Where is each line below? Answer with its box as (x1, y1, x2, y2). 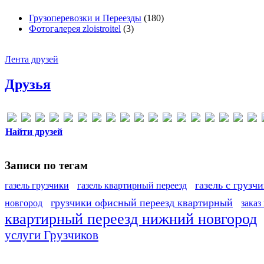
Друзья (5, 77, 51, 93)
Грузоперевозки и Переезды (29, 13, 141, 24)
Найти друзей (5, 127, 62, 137)
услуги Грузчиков (5, 228, 98, 242)
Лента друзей (5, 54, 58, 65)
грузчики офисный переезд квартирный (51, 197, 233, 209)
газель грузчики (5, 180, 69, 191)
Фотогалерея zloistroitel (29, 24, 121, 34)
